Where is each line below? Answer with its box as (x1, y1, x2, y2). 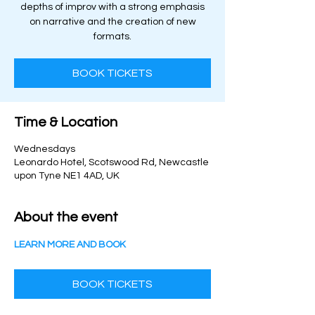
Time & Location (14, 115, 117, 129)
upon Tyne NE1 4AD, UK (14, 171, 120, 181)
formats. (94, 32, 131, 41)
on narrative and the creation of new (29, 17, 196, 27)
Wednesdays (14, 144, 75, 154)
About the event (14, 210, 118, 224)
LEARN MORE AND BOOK (14, 240, 126, 250)
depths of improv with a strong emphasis (20, 2, 205, 12)
